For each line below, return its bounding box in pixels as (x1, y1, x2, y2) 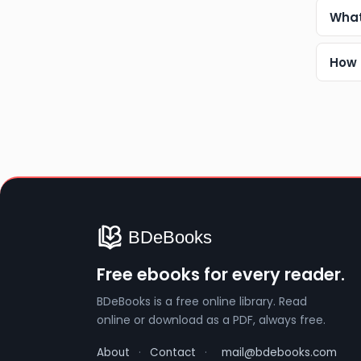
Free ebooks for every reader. (97, 263, 345, 287)
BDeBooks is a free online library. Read (97, 293, 307, 310)
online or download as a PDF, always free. (97, 312, 326, 329)
